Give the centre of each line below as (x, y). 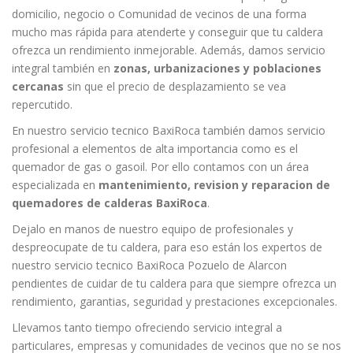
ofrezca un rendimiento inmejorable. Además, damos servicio (169, 50)
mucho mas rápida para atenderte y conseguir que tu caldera (167, 32)
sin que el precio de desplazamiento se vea (175, 86)
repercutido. (42, 104)
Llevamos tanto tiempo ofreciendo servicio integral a (147, 327)
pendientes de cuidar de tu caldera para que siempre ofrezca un (174, 283)
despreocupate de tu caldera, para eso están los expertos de (167, 247)
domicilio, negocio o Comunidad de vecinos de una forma (159, 13)
